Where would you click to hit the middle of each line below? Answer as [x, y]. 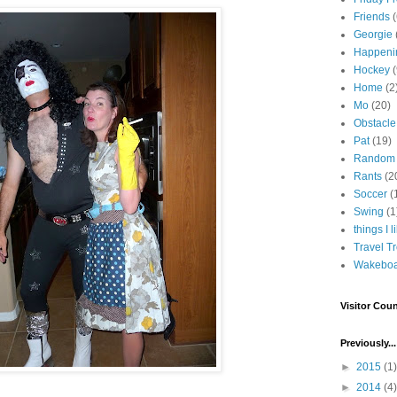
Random [374, 159]
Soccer [370, 194]
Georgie [373, 35]
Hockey [372, 70]
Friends [372, 17]
